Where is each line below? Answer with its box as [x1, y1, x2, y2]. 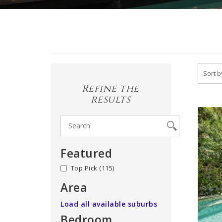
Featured [60, 146, 112, 161]
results [90, 93, 131, 106]
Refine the [81, 82, 139, 95]
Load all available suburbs [60, 199, 157, 209]
